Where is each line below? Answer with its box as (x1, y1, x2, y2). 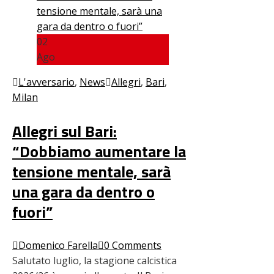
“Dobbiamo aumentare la (12, 139, 186, 163)
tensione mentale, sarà (12, 159, 171, 183)
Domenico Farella (18, 238, 98, 252)
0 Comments (104, 238, 161, 252)
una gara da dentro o (12, 179, 155, 204)
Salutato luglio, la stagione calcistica (12, 253, 177, 267)
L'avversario (18, 75, 75, 89)
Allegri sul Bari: (12, 119, 117, 143)
